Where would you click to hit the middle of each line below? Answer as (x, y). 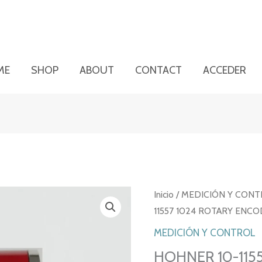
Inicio (163, 194)
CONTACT (159, 70)
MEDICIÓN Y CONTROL (204, 233)
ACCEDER (225, 70)
